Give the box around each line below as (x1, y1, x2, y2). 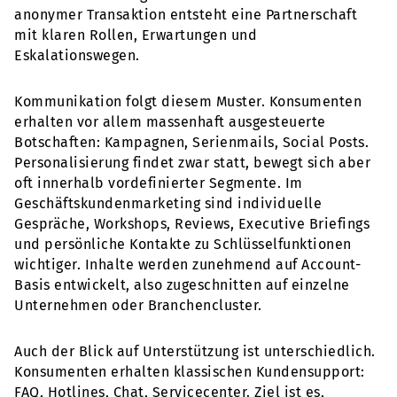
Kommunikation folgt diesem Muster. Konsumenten (14, 92, 362, 110)
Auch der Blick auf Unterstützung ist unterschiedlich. (14, 342, 376, 360)
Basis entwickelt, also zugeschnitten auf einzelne (14, 276, 350, 293)
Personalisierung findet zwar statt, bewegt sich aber (14, 153, 370, 171)
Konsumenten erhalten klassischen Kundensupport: (14, 362, 365, 380)
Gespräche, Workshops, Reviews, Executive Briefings (14, 214, 370, 232)
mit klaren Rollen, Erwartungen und (14, 27, 257, 44)
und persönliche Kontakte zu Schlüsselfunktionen (14, 235, 352, 253)
